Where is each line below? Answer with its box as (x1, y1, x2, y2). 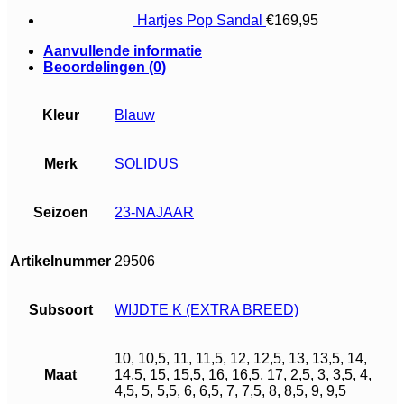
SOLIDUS (115, 155, 179, 171)
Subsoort (28, 301, 93, 317)
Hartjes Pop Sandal (137, 12, 262, 28)
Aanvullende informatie (43, 42, 202, 59)
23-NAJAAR (115, 204, 194, 220)
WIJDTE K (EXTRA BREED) (115, 301, 298, 317)
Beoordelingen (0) (43, 59, 166, 75)
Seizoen (32, 204, 88, 220)
